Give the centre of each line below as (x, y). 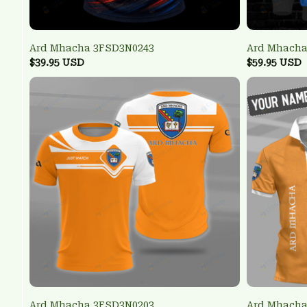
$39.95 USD (57, 63)
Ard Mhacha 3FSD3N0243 (92, 48)
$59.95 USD (274, 63)
